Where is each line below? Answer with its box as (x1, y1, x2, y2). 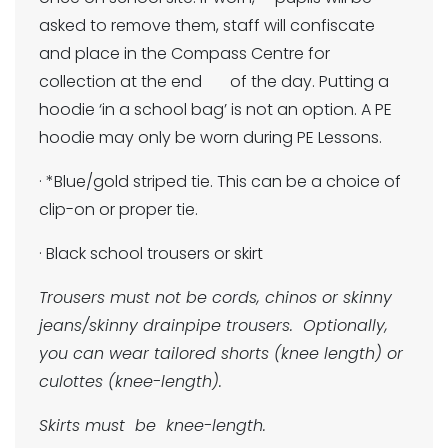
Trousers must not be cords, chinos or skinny (39, 286, 392, 309)
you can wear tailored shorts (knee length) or (39, 342, 403, 365)
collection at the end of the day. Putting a (39, 70, 389, 93)
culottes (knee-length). (39, 370, 222, 393)
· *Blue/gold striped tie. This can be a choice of (39, 170, 401, 193)
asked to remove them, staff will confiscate (39, 14, 375, 37)
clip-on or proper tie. (39, 198, 198, 221)
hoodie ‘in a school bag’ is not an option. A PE (39, 98, 392, 121)
